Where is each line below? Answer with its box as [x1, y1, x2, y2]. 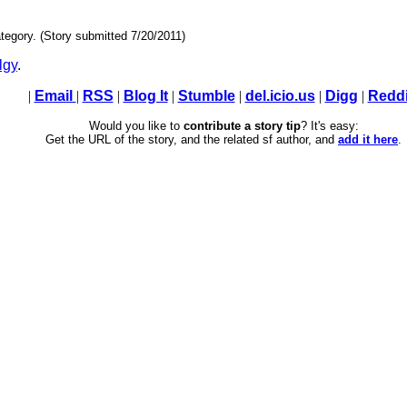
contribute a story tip [183, 119, 301, 134]
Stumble [177, 88, 235, 104]
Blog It [123, 88, 168, 104]
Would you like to [88, 119, 184, 134]
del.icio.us [244, 88, 315, 104]
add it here [338, 133, 398, 147]
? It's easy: [300, 119, 359, 134]
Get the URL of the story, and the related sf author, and [45, 133, 338, 147]
